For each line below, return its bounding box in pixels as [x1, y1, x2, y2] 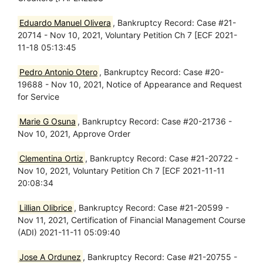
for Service [18, 92, 59, 102]
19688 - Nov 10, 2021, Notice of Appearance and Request [18, 79, 242, 89]
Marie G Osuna [19, 116, 76, 126]
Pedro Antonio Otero [19, 67, 97, 77]
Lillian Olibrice [19, 203, 72, 213]
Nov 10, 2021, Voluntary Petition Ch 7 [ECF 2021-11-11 [18, 166, 225, 176]
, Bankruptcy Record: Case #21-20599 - [73, 203, 229, 213]
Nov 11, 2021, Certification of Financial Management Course [18, 215, 245, 225]
